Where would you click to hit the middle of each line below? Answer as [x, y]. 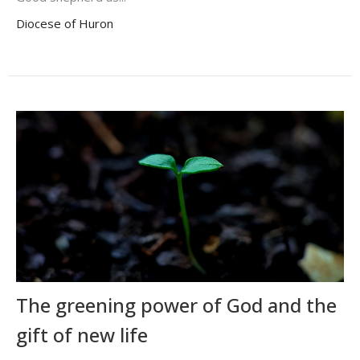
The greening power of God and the [176, 305]
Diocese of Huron [65, 24]
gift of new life [82, 335]
